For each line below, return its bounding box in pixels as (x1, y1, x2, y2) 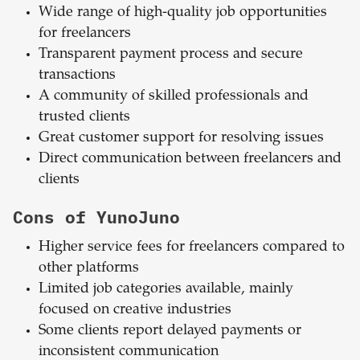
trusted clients (39, 110, 130, 125)
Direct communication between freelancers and (39, 152, 342, 167)
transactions (39, 68, 116, 84)
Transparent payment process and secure (39, 47, 303, 63)
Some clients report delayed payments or (39, 324, 301, 339)
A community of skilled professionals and (39, 89, 309, 104)
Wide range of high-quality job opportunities (39, 6, 327, 21)
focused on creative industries (39, 303, 231, 318)
